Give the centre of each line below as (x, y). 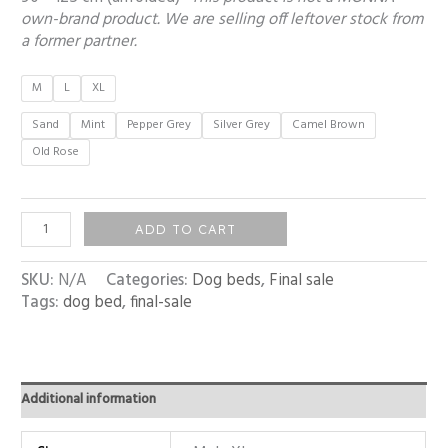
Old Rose (56, 151)
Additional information (89, 399)
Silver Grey (242, 124)
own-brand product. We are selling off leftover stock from (222, 20)
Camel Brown (329, 124)
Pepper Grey (159, 124)
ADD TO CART (186, 229)
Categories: (149, 281)
